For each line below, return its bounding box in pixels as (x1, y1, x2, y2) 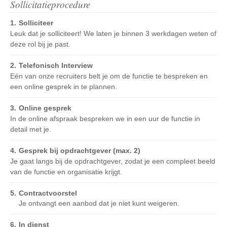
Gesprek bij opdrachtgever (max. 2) (19, 146, 140, 155)
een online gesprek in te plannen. (10, 83, 117, 91)
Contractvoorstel (19, 189, 77, 197)
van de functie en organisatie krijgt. (10, 168, 122, 176)
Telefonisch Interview (19, 61, 93, 69)
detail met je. (10, 125, 51, 133)
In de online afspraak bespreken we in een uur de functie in (10, 115, 200, 123)
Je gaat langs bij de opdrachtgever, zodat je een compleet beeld (10, 157, 215, 165)
